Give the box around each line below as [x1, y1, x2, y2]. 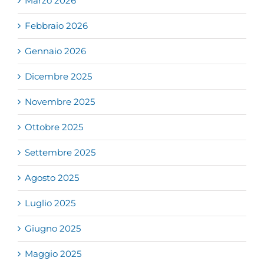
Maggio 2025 [25, 248, 81, 260]
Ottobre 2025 [25, 121, 83, 133]
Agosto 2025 [25, 172, 79, 184]
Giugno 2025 [25, 223, 81, 235]
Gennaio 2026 [25, 45, 86, 57]
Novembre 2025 [25, 96, 95, 108]
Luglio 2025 [25, 197, 75, 209]
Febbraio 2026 [25, 20, 88, 32]
